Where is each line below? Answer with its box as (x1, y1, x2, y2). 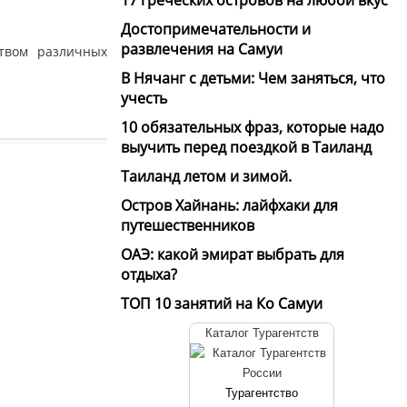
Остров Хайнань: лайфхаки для (121, 194, 338, 215)
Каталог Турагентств (204, 325, 319, 340)
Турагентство (225, 385, 298, 400)
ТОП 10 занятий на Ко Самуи (121, 293, 323, 313)
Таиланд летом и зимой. (121, 165, 292, 186)
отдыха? (121, 263, 177, 284)
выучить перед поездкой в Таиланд (121, 136, 372, 157)
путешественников (121, 214, 254, 235)
